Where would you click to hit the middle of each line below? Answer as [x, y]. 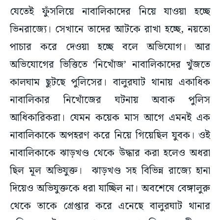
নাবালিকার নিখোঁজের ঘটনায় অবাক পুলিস [110, 100]
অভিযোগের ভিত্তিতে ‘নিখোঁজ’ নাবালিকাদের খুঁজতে [110, 65]
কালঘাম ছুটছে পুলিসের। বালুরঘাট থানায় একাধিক [110, 83]
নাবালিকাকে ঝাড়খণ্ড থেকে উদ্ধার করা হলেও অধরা [110, 153]
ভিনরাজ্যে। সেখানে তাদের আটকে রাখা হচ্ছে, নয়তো [110, 30]
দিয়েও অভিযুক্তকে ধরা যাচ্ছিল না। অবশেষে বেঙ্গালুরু [110, 189]
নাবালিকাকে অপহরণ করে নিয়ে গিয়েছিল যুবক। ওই [110, 136]
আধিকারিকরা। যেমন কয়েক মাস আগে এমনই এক [110, 118]
